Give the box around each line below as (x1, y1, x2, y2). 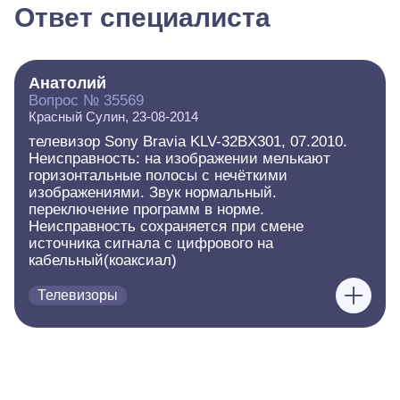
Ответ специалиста (14, 3, 271, 32)
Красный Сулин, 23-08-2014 (29, 109, 198, 124)
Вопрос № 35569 (29, 92, 144, 109)
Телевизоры (37, 287, 118, 303)
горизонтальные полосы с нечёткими (29, 167, 287, 184)
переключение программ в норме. (29, 201, 264, 218)
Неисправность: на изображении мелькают (29, 150, 330, 167)
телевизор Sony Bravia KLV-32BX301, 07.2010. (29, 133, 347, 150)
